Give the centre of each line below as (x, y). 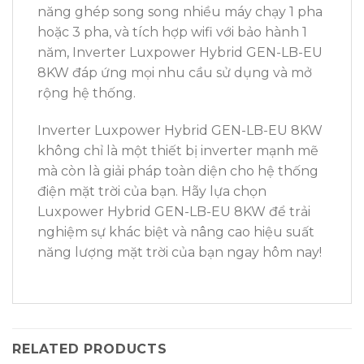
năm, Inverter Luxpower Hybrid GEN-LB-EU (180, 52)
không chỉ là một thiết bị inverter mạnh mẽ (178, 150)
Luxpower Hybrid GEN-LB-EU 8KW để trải (174, 211)
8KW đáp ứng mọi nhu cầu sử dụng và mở (175, 72)
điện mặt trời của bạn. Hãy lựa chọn (152, 191)
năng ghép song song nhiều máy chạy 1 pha (180, 11)
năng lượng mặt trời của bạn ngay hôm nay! (180, 252)
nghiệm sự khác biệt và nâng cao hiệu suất (176, 232)
